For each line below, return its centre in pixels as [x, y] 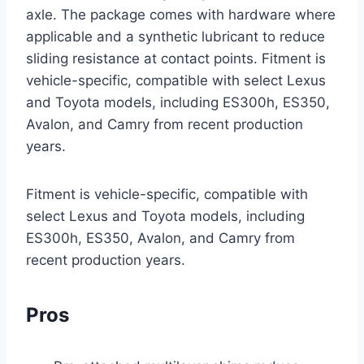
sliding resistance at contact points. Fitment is [176, 59]
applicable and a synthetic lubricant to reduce [175, 37]
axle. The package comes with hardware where [181, 15]
